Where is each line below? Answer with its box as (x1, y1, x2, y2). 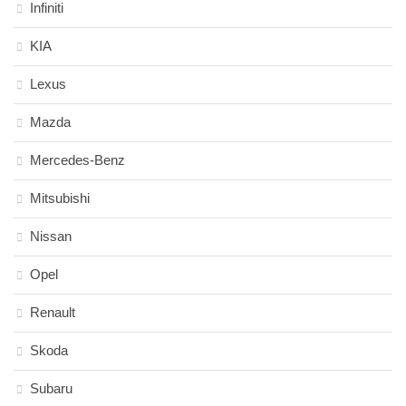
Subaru (30, 381, 72, 396)
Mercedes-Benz (30, 152, 125, 168)
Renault (30, 304, 75, 320)
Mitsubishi (30, 190, 90, 206)
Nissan (30, 228, 72, 244)
